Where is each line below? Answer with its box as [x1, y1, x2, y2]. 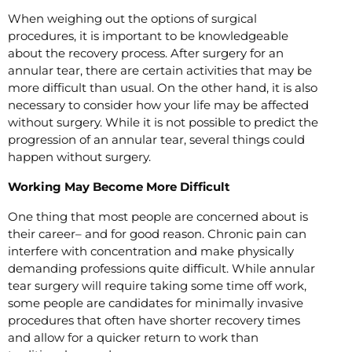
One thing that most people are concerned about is [8, 208, 308, 224]
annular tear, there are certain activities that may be [8, 62, 312, 78]
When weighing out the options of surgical [8, 10, 257, 26]
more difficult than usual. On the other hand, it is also [8, 79, 317, 95]
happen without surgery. [8, 148, 154, 164]
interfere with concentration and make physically [8, 243, 294, 258]
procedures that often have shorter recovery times [8, 312, 300, 328]
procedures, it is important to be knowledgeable [8, 27, 288, 43]
